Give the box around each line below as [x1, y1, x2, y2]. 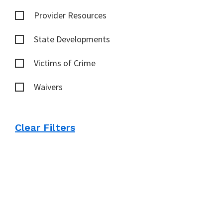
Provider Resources [34, 9, 107, 21]
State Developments [34, 33, 110, 45]
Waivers [34, 81, 63, 93]
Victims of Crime [34, 57, 96, 69]
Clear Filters [15, 121, 75, 134]
